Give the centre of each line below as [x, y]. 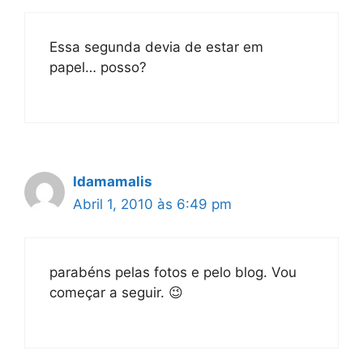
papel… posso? [98, 67]
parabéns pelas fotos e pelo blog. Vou [173, 272]
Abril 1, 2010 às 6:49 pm [152, 204]
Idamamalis [113, 181]
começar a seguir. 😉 [116, 292]
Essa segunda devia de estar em [156, 47]
